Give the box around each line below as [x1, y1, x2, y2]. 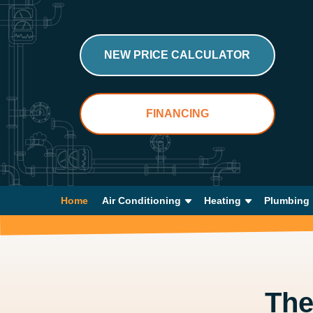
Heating [203, 195, 241, 206]
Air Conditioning [101, 195, 181, 206]
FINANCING [145, 108, 209, 119]
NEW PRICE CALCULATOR [104, 49, 250, 61]
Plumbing [263, 195, 310, 206]
